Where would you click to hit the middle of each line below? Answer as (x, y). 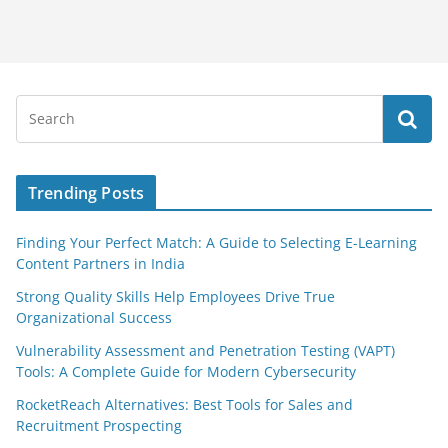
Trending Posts (86, 193)
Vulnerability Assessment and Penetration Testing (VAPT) (205, 350)
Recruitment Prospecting (99, 425)
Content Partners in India (100, 263)
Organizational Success (94, 317)
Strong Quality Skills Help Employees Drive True (175, 296)
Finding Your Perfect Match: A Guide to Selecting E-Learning (216, 242)
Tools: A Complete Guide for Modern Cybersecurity (186, 371)
